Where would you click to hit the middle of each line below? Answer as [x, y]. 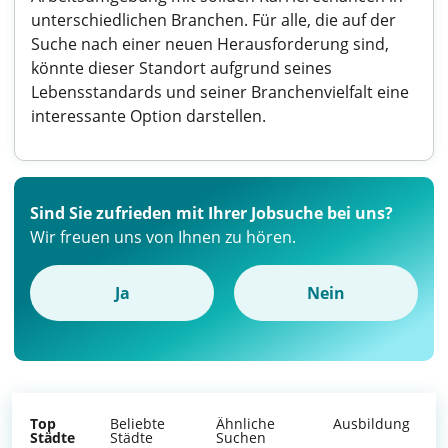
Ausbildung [371, 423]
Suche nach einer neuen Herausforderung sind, [210, 44]
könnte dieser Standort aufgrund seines [181, 68]
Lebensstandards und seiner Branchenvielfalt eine [220, 92]
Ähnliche [246, 423]
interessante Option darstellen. [148, 116]
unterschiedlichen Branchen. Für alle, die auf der [213, 20]
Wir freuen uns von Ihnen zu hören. [163, 237]
